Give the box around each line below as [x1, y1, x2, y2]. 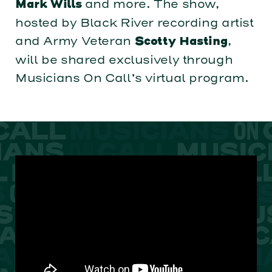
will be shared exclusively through [15, 53, 233, 67]
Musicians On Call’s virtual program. [15, 71, 249, 86]
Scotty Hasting [134, 36, 228, 48]
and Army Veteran [15, 34, 135, 49]
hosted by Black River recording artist [15, 16, 254, 30]
